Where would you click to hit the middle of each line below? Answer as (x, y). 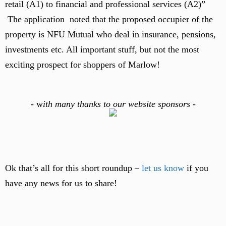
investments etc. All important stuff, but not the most (102, 49)
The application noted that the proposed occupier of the (109, 19)
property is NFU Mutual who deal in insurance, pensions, (110, 34)
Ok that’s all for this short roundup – (73, 168)
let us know (163, 168)
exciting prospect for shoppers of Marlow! (82, 65)
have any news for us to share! (61, 183)
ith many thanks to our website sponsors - (119, 104)
